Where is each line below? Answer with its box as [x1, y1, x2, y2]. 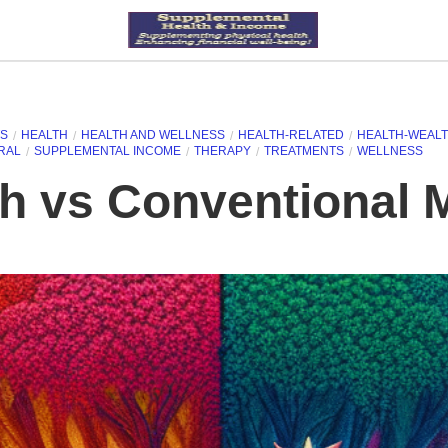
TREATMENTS [264, 144, 344, 158]
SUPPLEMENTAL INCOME [34, 144, 181, 158]
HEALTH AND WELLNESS [81, 128, 225, 142]
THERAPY [194, 144, 251, 158]
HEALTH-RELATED [238, 128, 344, 142]
